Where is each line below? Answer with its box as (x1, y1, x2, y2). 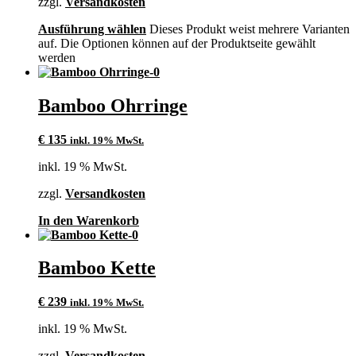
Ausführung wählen (38, 21, 146, 36)
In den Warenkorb (38, 213, 139, 227)
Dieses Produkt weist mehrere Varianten (149, 21, 350, 36)
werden (38, 50, 75, 64)
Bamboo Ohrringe (38, 95, 188, 116)
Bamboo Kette (38, 257, 156, 279)
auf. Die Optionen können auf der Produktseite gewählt (38, 36, 315, 50)
